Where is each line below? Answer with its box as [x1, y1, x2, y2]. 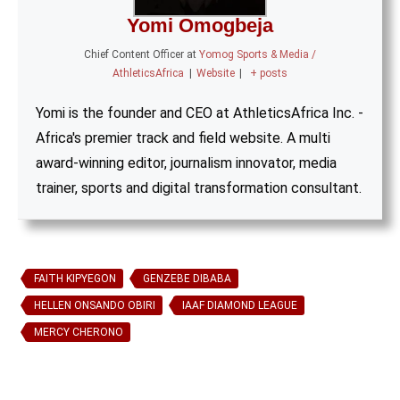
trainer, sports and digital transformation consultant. [36, 179, 362, 196]
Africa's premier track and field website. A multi [36, 129, 330, 146]
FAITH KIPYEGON [34, 272, 116, 285]
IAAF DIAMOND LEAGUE [182, 299, 297, 312]
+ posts [249, 67, 287, 79]
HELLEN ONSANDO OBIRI [34, 299, 155, 312]
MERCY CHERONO [34, 326, 123, 338]
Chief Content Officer [84, 48, 184, 61]
